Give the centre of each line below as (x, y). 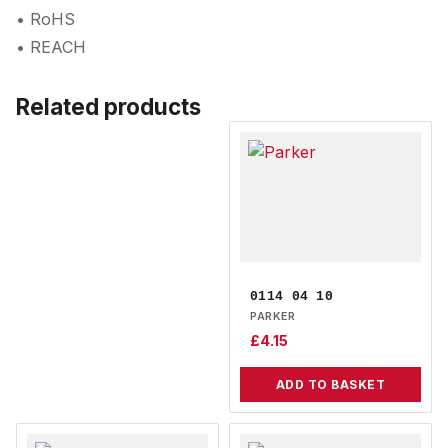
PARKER (272, 316)
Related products (108, 106)
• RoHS (45, 19)
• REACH (51, 47)
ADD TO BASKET (330, 385)
